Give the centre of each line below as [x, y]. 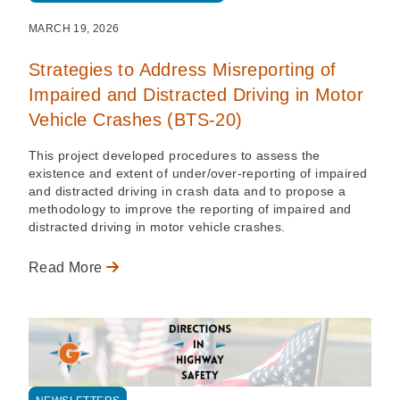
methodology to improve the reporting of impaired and [190, 208]
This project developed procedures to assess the [175, 155]
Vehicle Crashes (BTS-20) [136, 119]
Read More [67, 267]
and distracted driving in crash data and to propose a [187, 191]
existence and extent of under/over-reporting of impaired [198, 173]
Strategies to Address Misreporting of [183, 69]
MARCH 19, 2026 [74, 28]
